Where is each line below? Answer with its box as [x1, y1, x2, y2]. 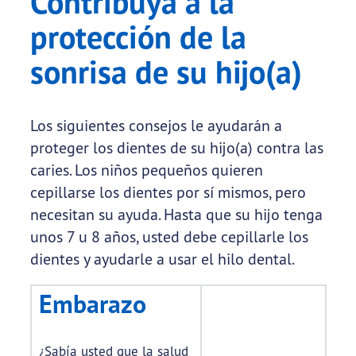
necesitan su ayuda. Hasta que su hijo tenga [29, 204, 323, 225]
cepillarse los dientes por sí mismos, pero [29, 182, 306, 203]
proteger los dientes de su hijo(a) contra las [29, 137, 323, 158]
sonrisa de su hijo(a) [29, 51, 302, 93]
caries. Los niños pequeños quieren [29, 160, 263, 180]
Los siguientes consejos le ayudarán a [29, 115, 282, 136]
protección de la [29, 16, 246, 58]
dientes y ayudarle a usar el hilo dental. [29, 249, 295, 269]
